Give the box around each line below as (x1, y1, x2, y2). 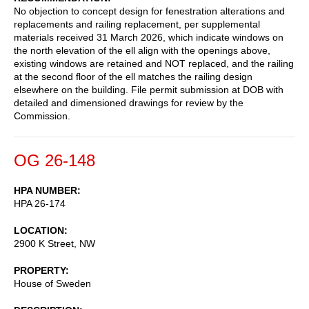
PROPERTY (14, 264, 66, 276)
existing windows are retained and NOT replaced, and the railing (14, 57, 294, 69)
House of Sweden (14, 277, 91, 289)
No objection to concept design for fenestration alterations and (14, 5, 285, 17)
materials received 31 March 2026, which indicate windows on (14, 31, 283, 43)
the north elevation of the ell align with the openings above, (14, 44, 270, 56)
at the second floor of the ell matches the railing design (14, 70, 252, 82)
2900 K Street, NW (14, 237, 95, 249)
